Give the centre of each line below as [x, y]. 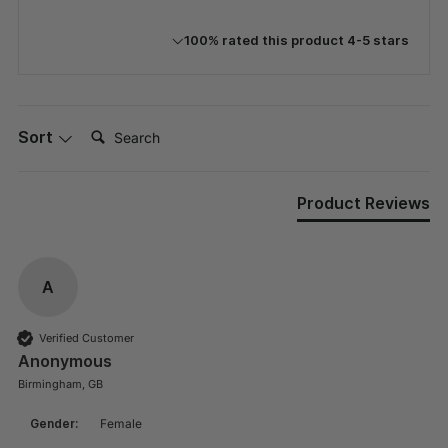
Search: [113, 127]
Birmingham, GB [60, 384]
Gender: [54, 424]
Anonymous [65, 361]
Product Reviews [363, 203]
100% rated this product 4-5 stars [296, 40]
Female [124, 424]
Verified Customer [86, 337]
